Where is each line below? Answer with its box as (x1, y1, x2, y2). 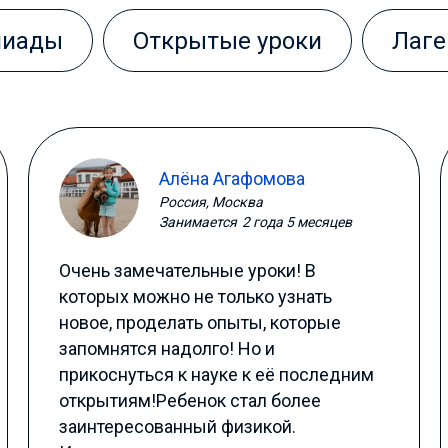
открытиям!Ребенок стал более (59, 390, 322, 411)
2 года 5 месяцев (242, 213, 353, 230)
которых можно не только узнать (59, 286, 333, 307)
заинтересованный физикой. (59, 416, 297, 437)
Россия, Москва (159, 193, 264, 210)
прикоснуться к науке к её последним (59, 364, 375, 385)
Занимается (159, 213, 238, 230)
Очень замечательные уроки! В (59, 260, 317, 281)
